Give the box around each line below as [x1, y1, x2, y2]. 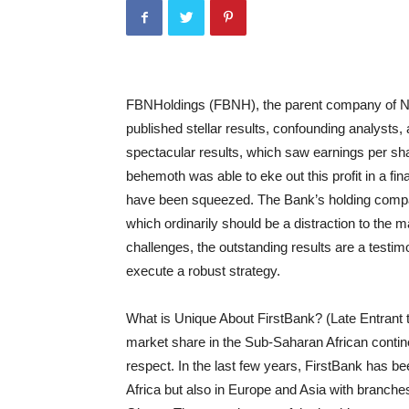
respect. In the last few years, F [126, 358, 313, 373]
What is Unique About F [126, 310, 266, 326]
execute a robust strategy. [126, 263, 280, 278]
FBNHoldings [126, 97, 205, 112]
